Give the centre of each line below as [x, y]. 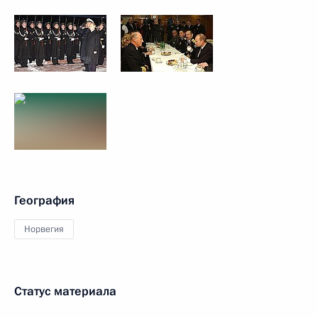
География [44, 201]
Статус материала [65, 291]
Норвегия [44, 229]
